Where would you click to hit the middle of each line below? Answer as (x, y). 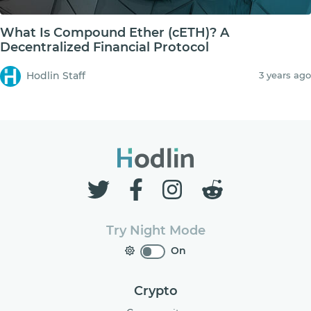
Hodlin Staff (56, 76)
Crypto (155, 291)
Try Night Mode (155, 230)
